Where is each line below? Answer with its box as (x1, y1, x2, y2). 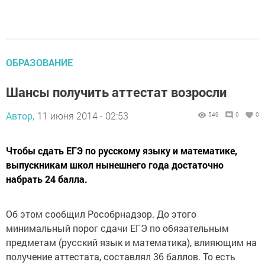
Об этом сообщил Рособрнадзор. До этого (6, 208, 196, 220)
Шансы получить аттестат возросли (6, 83, 227, 101)
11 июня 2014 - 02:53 (37, 109, 128, 122)
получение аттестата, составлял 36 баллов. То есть (6, 250, 235, 263)
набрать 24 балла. (6, 173, 88, 185)
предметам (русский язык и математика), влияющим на (6, 236, 257, 248)
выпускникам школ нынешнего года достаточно (6, 159, 224, 171)
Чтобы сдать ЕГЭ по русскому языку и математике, (6, 144, 237, 157)
